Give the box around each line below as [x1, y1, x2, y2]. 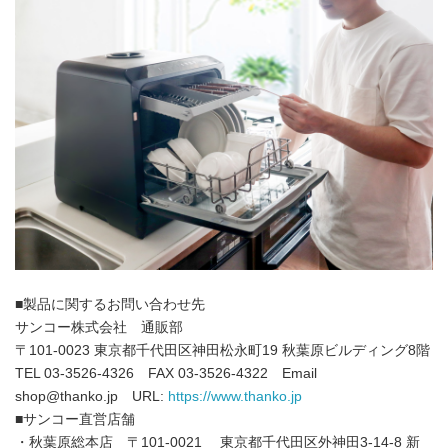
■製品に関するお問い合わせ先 [15, 297, 205, 313]
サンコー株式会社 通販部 [15, 320, 183, 336]
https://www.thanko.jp [168, 389, 302, 405]
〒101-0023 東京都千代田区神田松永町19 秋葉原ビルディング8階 [15, 343, 430, 359]
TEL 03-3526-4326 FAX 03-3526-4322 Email [15, 366, 317, 382]
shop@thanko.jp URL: [15, 389, 168, 405]
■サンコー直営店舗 [15, 412, 135, 428]
